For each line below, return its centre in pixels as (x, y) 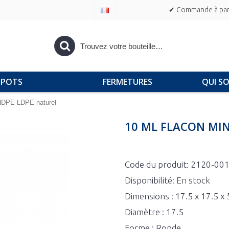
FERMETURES (127, 82)
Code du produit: (158, 164)
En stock (193, 180)
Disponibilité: (151, 180)
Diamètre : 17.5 (154, 212)
